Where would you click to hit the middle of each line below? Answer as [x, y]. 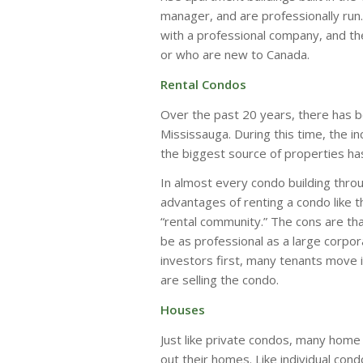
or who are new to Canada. [235, 55]
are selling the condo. [220, 280]
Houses [183, 310]
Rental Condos [203, 84]
